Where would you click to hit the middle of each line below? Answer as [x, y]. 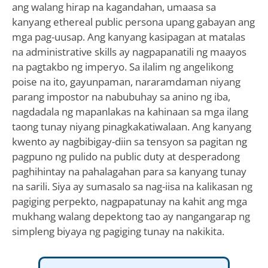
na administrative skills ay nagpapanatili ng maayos [129, 51]
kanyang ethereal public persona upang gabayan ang [133, 22]
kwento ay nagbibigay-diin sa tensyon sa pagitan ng [129, 141]
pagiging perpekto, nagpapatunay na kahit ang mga [129, 201]
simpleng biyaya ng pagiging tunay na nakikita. [118, 231]
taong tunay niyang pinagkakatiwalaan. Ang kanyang [131, 126]
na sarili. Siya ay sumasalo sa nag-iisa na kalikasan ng [132, 186]
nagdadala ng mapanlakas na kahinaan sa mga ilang [130, 111]
